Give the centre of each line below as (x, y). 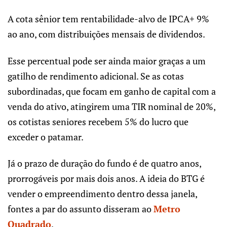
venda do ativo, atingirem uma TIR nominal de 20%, (111, 106)
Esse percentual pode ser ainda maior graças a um (107, 61)
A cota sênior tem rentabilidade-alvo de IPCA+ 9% (108, 19)
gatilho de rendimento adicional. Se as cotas (96, 76)
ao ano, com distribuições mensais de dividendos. (106, 34)
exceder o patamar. (46, 137)
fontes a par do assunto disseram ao (81, 209)
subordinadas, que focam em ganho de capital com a (112, 91)
